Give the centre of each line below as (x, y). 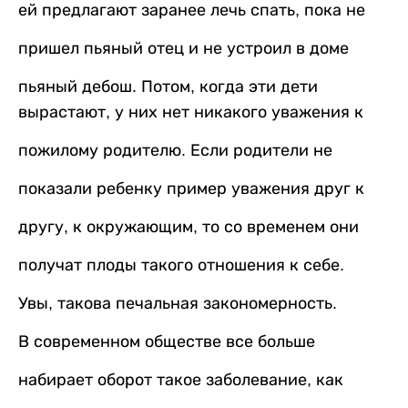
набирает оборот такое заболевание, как (181, 380)
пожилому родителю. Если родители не (175, 151)
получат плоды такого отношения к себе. (181, 265)
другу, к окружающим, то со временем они (189, 227)
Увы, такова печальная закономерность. (178, 304)
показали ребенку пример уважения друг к (191, 189)
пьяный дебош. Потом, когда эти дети (168, 87)
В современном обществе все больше (167, 342)
